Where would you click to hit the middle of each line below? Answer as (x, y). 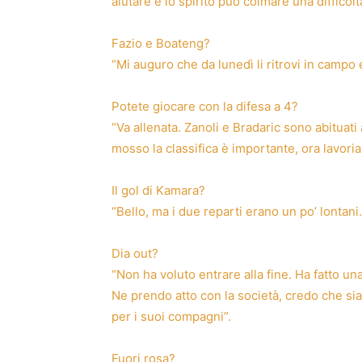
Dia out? (135, 253)
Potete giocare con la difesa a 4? (205, 106)
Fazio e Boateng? (161, 43)
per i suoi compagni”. (171, 316)
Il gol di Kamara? (158, 190)
